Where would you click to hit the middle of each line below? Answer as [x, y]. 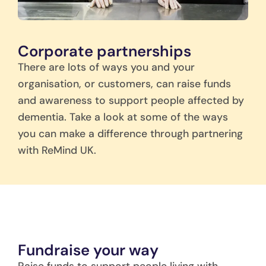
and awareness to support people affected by [131, 100]
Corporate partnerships [104, 51]
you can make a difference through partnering [130, 133]
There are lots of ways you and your [106, 67]
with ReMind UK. [57, 150]
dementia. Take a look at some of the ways [123, 117]
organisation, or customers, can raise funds [124, 83]
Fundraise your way [88, 251]
